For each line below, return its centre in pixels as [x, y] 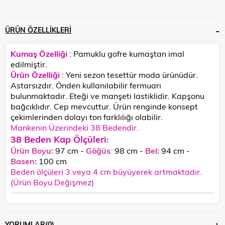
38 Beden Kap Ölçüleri [59, 139]
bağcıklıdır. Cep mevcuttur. [62, 106]
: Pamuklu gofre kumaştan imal [127, 53]
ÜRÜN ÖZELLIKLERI [38, 30]
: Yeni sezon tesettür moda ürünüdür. [130, 74]
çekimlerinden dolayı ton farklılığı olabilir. [87, 117]
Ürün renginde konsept [155, 106]
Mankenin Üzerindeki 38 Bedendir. [75, 127]
